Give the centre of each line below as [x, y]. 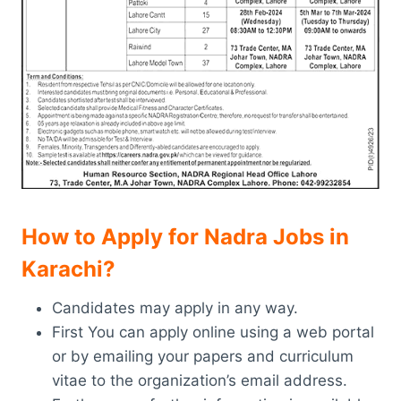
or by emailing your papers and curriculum [203, 356]
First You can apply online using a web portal [213, 332]
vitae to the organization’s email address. [200, 380]
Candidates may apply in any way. [175, 307]
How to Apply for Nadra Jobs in [185, 236]
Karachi [62, 269]
